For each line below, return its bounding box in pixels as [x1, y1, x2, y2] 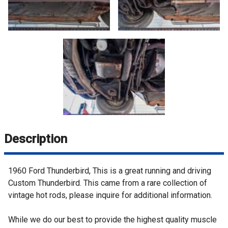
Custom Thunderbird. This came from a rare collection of [8, 178, 207, 188]
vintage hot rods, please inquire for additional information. [8, 190, 212, 200]
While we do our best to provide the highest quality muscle [8, 214, 217, 224]
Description [4, 131, 67, 146]
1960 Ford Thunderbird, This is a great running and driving [8, 165, 211, 176]
